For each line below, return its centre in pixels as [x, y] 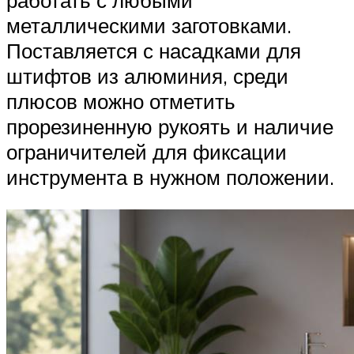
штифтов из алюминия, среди [147, 75]
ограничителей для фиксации [147, 151]
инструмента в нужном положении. [170, 177]
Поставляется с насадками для [154, 50]
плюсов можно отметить [121, 101]
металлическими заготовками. [149, 25]
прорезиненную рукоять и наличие [170, 126]
